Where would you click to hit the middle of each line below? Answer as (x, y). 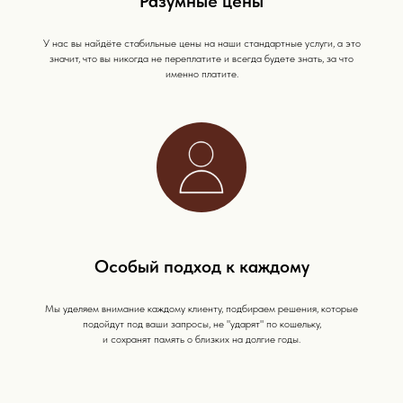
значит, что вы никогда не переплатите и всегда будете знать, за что (201, 59)
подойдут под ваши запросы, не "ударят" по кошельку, (201, 324)
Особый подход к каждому (201, 267)
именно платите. (201, 74)
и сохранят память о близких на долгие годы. (201, 340)
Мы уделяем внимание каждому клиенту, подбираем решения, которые (201, 309)
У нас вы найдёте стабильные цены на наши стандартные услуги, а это (201, 44)
